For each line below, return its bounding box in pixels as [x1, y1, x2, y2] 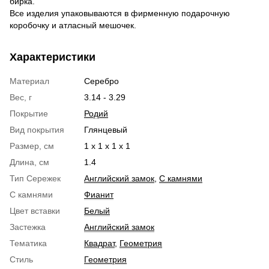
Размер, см [10, 141, 54, 151]
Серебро [84, 76, 119, 86]
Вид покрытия [10, 124, 64, 134]
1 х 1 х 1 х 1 [84, 141, 130, 151]
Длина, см [10, 157, 49, 167]
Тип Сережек [10, 173, 61, 183]
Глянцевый [84, 124, 127, 134]
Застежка [10, 222, 46, 232]
